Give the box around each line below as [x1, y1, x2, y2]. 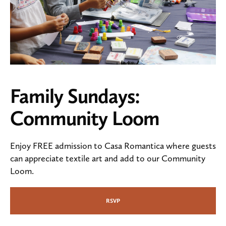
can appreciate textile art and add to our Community [10, 153, 205, 164]
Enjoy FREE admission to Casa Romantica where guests [10, 140, 216, 151]
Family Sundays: [10, 84, 140, 108]
